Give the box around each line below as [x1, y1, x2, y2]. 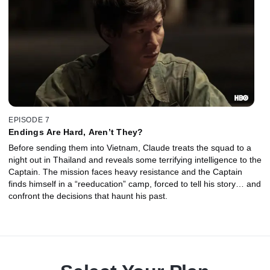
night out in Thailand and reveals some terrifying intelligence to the [8, 154, 262, 165]
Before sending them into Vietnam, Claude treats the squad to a [8, 142, 251, 152]
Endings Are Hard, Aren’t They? [8, 127, 143, 137]
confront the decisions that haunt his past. [8, 190, 168, 201]
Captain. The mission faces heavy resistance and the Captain [8, 166, 242, 177]
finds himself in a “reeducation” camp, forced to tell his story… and [8, 178, 261, 189]
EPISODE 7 [8, 115, 50, 124]
